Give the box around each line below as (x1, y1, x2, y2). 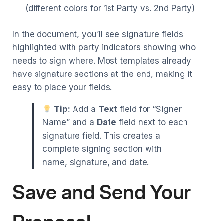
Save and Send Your (12, 180, 191, 205)
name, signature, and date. (42, 157, 149, 168)
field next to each (116, 117, 188, 128)
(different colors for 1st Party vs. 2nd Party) (25, 3, 195, 13)
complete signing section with (42, 144, 162, 154)
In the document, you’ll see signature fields (12, 29, 183, 39)
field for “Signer (117, 104, 182, 114)
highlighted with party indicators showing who (12, 42, 196, 53)
